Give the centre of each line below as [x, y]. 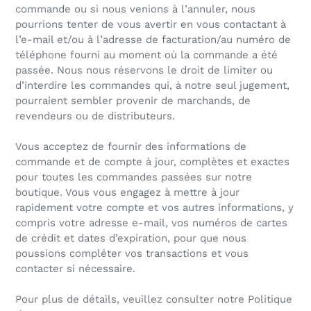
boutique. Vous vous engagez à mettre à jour [127, 193]
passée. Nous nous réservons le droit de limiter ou [144, 70]
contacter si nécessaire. [75, 269]
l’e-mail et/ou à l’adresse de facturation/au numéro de [153, 40]
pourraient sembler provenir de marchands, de [133, 101]
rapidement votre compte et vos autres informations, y [154, 208]
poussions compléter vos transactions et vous [132, 254]
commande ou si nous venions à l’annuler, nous [135, 9]
